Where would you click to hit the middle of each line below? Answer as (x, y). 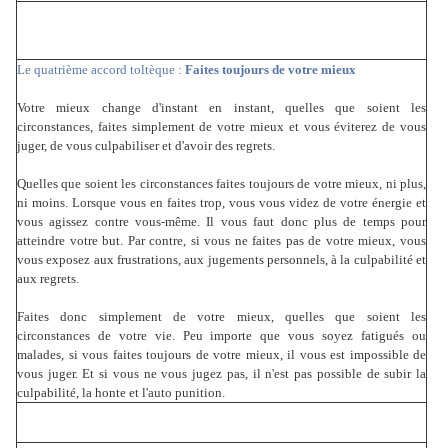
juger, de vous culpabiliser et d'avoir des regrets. (146, 146)
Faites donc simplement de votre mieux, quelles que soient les (221, 317)
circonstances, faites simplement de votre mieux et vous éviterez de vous (221, 127)
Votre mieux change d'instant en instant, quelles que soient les (221, 108)
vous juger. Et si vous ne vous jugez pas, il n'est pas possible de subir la (221, 374)
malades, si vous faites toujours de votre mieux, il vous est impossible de (221, 355)
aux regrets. (48, 279)
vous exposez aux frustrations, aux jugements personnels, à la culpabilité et (221, 260)
